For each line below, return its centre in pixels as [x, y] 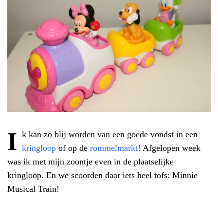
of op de [73, 148]
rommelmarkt [114, 148]
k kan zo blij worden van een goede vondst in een [110, 134]
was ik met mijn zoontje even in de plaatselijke [91, 161]
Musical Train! [33, 189]
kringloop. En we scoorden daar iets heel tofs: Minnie [102, 175]
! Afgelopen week [169, 148]
